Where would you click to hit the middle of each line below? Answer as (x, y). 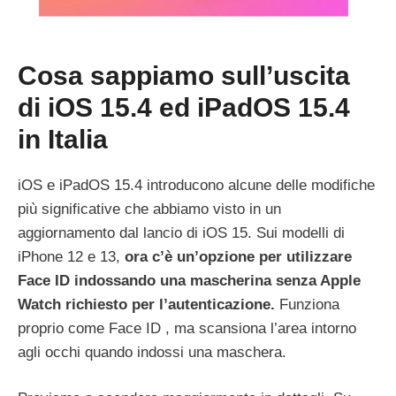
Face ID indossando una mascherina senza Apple (189, 280)
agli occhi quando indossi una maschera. (152, 352)
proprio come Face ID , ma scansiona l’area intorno (187, 328)
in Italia (63, 139)
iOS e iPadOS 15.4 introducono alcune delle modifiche (196, 185)
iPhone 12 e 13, (71, 256)
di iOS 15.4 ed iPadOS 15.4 (184, 107)
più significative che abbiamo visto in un (149, 209)
